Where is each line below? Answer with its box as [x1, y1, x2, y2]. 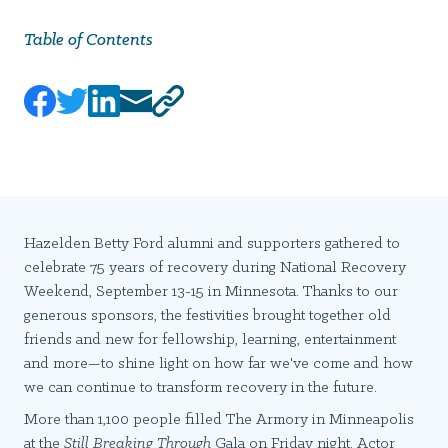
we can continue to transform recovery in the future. [24, 380, 381, 397]
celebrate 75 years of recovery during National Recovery [24, 260, 406, 277]
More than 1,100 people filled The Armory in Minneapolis [24, 412, 414, 429]
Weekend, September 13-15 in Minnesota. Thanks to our [24, 284, 398, 301]
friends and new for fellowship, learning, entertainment [24, 332, 396, 349]
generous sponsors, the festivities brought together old [24, 308, 391, 325]
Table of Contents [24, 31, 153, 51]
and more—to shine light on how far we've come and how [24, 356, 413, 373]
